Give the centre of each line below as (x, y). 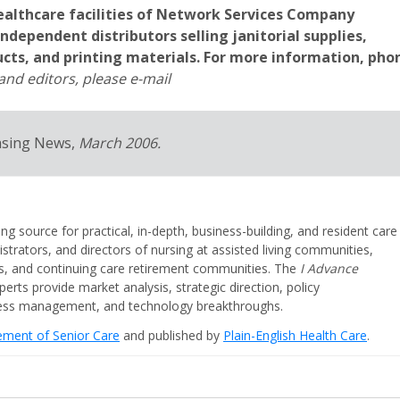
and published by (171, 335)
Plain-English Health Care (295, 335)
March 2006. (118, 143)
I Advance (329, 268)
